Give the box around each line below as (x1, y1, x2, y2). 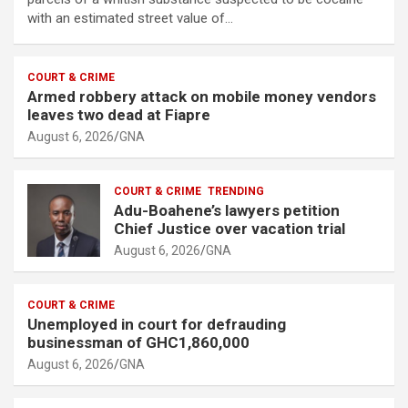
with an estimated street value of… (27, 9, 233, 26)
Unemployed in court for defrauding (27, 314, 286, 333)
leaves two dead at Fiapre (27, 105, 214, 124)
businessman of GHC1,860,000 (27, 332, 257, 352)
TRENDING (208, 184, 264, 198)
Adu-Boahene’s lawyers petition (114, 200, 340, 219)
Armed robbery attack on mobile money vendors (27, 87, 376, 106)
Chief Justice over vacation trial (114, 219, 345, 238)
